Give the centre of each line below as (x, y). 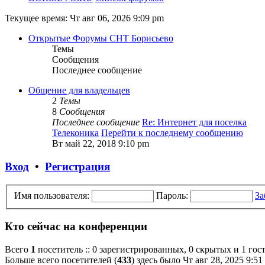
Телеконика (75, 133)
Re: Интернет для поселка (194, 122)
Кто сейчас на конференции (76, 227)
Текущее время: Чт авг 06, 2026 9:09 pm (84, 18)
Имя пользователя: (52, 195)
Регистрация (77, 167)
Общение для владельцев (79, 91)
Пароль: (172, 195)
